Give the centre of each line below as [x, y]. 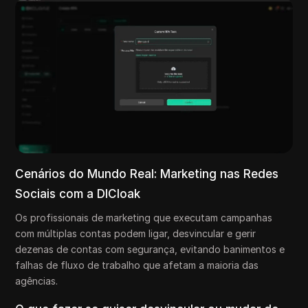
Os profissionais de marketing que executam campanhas [144, 217]
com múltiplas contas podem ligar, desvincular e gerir [136, 233]
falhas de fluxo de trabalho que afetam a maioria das [137, 265]
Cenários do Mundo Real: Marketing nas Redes [147, 174]
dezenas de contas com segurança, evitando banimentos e [150, 249]
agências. [37, 280]
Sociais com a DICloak [78, 194]
